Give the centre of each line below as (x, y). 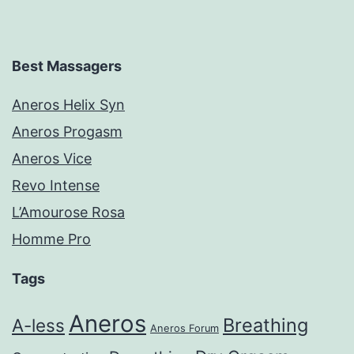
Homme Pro (51, 239)
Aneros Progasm (67, 132)
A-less (38, 326)
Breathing (265, 326)
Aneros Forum (185, 329)
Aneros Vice (52, 159)
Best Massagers (67, 66)
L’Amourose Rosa (68, 213)
